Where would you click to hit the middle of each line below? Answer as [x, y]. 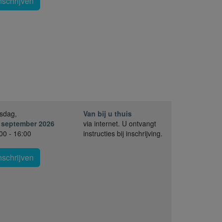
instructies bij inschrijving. [123, 134]
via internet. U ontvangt [120, 124]
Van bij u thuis [108, 114]
